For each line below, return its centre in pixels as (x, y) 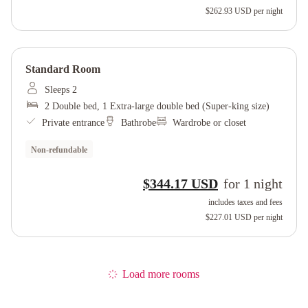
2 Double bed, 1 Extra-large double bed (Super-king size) (157, 106)
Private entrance (73, 123)
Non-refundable (59, 150)
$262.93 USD (229, 11)
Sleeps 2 (61, 90)
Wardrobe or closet (209, 123)
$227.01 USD (229, 217)
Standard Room (63, 69)
